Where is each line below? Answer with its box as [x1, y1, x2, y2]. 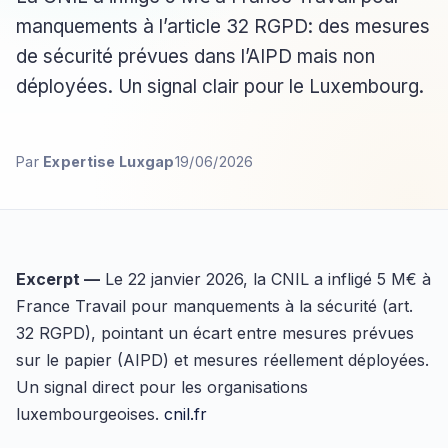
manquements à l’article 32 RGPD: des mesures [16, 14, 430, 38]
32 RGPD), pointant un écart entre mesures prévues [16, 322, 414, 343]
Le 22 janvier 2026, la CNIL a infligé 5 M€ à [100, 268, 431, 289]
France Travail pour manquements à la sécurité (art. [16, 295, 413, 316]
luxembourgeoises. [16, 403, 164, 424]
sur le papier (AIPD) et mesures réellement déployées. [16, 349, 429, 370]
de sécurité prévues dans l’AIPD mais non [16, 44, 375, 68]
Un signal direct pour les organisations [16, 376, 308, 397]
